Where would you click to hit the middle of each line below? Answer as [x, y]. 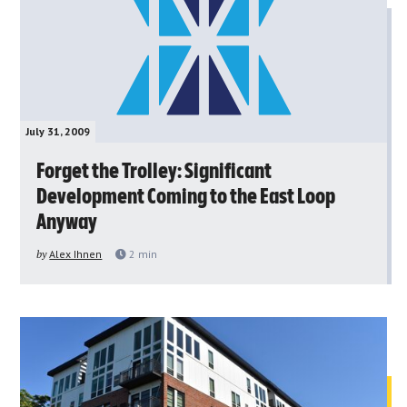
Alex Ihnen [76, 253]
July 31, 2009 [58, 131]
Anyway [67, 222]
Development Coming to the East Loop [186, 197]
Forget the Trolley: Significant [154, 171]
